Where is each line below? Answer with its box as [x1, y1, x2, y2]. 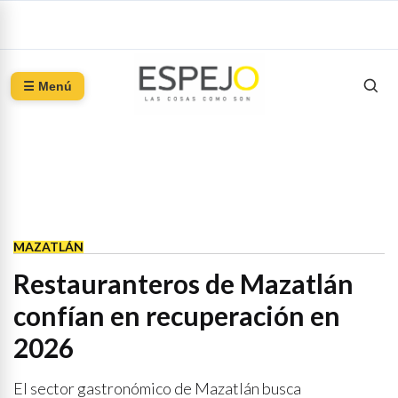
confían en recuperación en [13, 299, 340, 331]
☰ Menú [23, 79, 72, 93]
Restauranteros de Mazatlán [13, 267, 354, 299]
